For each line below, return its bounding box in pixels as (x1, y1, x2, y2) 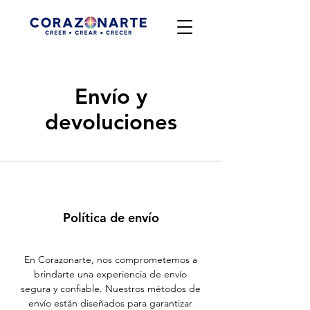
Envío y (74, 84, 147, 109)
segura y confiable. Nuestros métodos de (20, 282, 201, 295)
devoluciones (44, 109, 177, 135)
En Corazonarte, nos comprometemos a (24, 253, 197, 266)
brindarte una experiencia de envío (34, 268, 187, 280)
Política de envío (62, 210, 159, 226)
